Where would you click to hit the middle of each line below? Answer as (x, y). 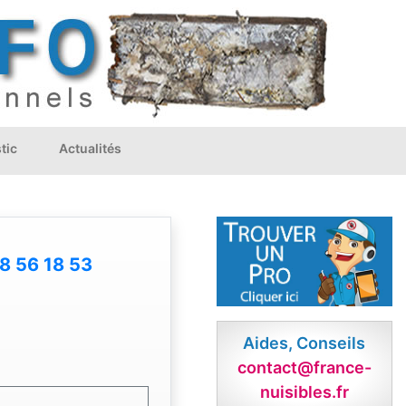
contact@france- (304, 368)
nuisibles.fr (304, 392)
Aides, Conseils (304, 343)
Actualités (90, 148)
